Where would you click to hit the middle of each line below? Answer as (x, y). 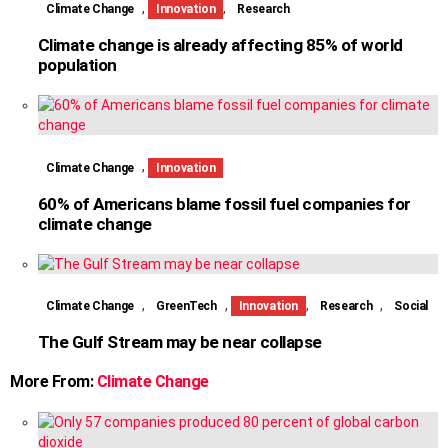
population (77, 65)
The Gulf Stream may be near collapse (180, 342)
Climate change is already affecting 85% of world (220, 45)
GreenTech (186, 306)
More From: (53, 382)
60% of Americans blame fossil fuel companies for (224, 203)
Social (411, 306)
